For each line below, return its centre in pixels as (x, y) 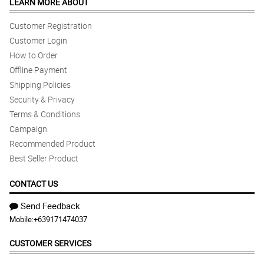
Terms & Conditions (45, 114)
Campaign (28, 129)
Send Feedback (50, 206)
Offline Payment (38, 70)
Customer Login (38, 41)
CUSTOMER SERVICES (50, 243)
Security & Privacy (42, 100)
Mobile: (22, 220)
